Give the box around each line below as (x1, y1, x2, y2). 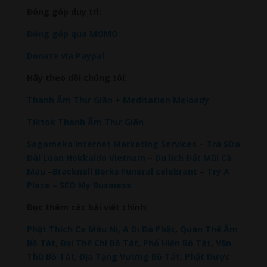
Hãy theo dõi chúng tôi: (26, 72, 127, 84)
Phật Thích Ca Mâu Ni (26, 223, 118, 235)
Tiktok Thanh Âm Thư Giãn (26, 116, 144, 128)
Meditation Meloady (120, 94, 209, 106)
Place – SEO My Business (26, 179, 131, 191)
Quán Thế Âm (177, 223, 238, 235)
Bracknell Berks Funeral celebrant (52, 166, 197, 178)
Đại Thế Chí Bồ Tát (57, 237, 138, 249)
